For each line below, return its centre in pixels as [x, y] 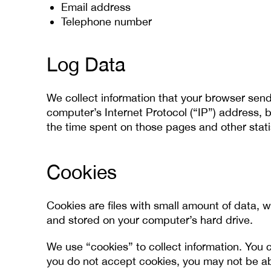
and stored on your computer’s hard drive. [150, 220]
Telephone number [106, 21]
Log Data [86, 64]
